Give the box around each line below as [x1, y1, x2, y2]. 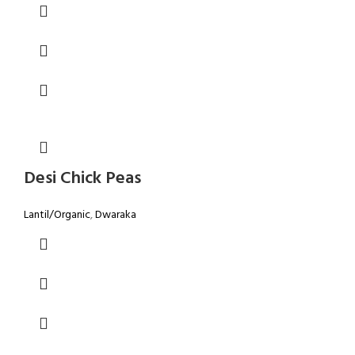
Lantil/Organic [24, 206, 90, 225]
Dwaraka [95, 206, 136, 225]
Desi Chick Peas [24, 165, 141, 193]
